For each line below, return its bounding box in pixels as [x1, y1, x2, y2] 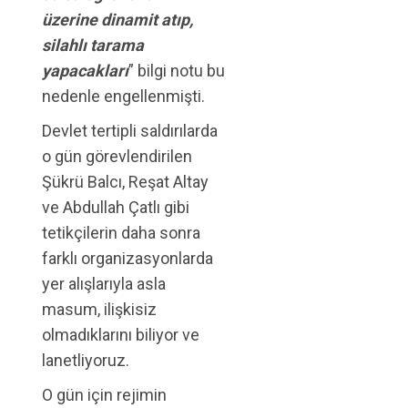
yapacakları [42, 61, 128, 81]
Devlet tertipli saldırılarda [42, 121, 218, 141]
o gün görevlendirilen [42, 147, 192, 167]
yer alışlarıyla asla [42, 274, 166, 294]
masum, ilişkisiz [42, 300, 157, 320]
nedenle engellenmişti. [42, 87, 205, 107]
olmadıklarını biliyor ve [42, 325, 199, 345]
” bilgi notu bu [128, 61, 225, 81]
